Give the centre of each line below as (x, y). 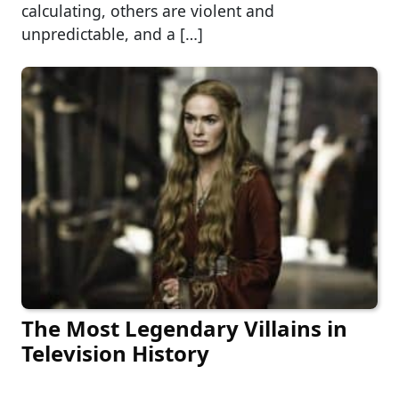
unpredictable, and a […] (112, 34)
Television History (115, 354)
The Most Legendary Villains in (184, 329)
